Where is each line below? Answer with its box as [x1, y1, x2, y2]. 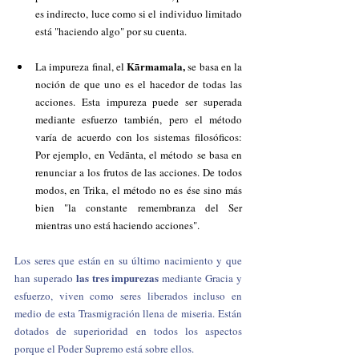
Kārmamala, [127, 58, 188, 74]
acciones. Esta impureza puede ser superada [35, 95, 242, 109]
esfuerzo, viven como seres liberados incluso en [14, 288, 242, 303]
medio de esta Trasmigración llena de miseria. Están [14, 306, 242, 321]
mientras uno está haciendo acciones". [35, 218, 200, 232]
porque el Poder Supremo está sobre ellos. [14, 341, 194, 356]
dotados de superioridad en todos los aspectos [14, 324, 242, 338]
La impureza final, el [35, 59, 127, 74]
